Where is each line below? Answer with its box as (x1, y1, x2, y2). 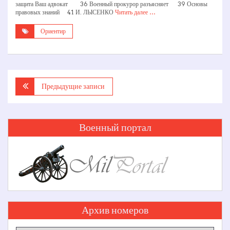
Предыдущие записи (42, 82, 105, 90)
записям (15, 104, 54, 116)
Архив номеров (82, 205, 148, 216)
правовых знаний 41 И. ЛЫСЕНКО (15, 8, 115, 16)
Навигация (15, 77, 67, 89)
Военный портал (79, 122, 151, 133)
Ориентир (41, 27, 66, 35)
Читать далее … (115, 8, 156, 16)
